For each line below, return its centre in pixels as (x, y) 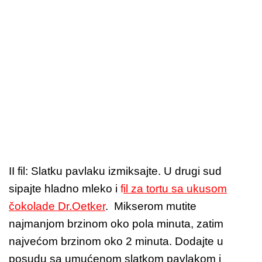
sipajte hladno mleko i (65, 189)
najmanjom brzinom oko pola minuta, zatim (116, 224)
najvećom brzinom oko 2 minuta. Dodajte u (116, 242)
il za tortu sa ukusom (175, 189)
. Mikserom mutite (151, 206)
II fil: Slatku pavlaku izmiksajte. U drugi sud (115, 171)
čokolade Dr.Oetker (57, 206)
